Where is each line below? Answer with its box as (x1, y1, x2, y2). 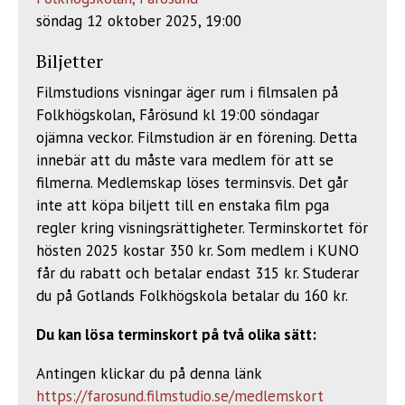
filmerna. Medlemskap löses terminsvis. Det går (36, 173, 348, 193)
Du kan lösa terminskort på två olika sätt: (36, 325, 320, 344)
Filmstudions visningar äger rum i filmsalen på (36, 82, 338, 102)
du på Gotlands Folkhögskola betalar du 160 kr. (36, 286, 348, 306)
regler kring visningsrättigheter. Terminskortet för (36, 218, 368, 238)
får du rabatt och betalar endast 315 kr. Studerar (36, 263, 359, 283)
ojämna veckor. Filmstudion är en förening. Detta (36, 127, 357, 147)
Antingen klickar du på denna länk (36, 363, 261, 383)
